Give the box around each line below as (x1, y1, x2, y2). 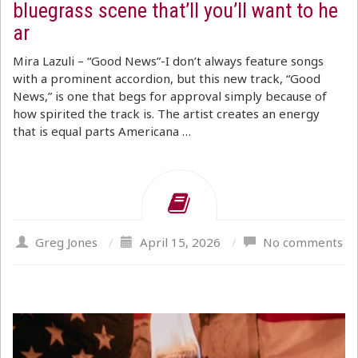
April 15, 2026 (139, 234, 221, 250)
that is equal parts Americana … (13, 123, 191, 139)
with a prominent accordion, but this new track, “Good (13, 70, 320, 86)
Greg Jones (34, 234, 97, 250)
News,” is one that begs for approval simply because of (13, 88, 327, 104)
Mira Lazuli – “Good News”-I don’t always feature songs (13, 53, 324, 69)
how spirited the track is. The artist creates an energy (13, 105, 320, 121)
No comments (262, 234, 343, 250)
